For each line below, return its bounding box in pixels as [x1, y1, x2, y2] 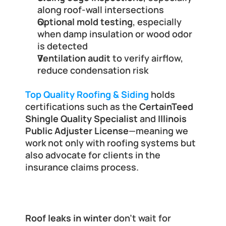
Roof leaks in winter [25, 212, 111, 224]
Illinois [158, 112, 187, 125]
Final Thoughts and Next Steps [25, 196, 169, 214]
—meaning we [129, 125, 188, 137]
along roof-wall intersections [37, 4, 164, 16]
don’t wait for [111, 212, 171, 224]
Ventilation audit [37, 52, 110, 65]
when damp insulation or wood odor [37, 28, 192, 40]
